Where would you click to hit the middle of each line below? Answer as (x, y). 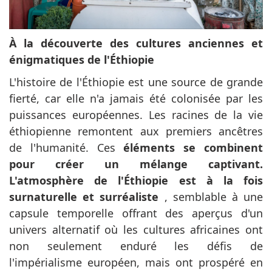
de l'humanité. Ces (66, 147)
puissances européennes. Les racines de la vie (136, 114)
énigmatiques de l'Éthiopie (82, 59)
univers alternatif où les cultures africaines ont (136, 229)
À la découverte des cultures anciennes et (136, 43)
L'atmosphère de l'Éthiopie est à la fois (136, 180)
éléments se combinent (193, 147)
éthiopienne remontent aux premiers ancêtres (136, 131)
